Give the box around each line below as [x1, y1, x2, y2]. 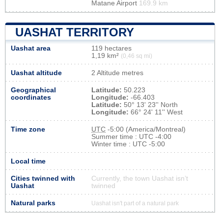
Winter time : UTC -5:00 [91, 140, 165, 148]
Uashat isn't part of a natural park [91, 200, 179, 206]
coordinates [11, 93, 51, 101]
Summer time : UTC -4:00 [91, 133, 171, 140]
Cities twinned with [11, 174, 75, 182]
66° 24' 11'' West [129, 108, 183, 116]
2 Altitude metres [91, 69, 143, 77]
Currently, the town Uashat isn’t [91, 174, 188, 182]
